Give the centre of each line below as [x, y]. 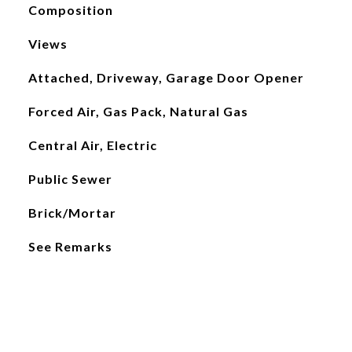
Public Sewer [70, 179]
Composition [70, 10]
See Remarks [70, 246]
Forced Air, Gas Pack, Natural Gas [138, 111]
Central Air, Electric [92, 145]
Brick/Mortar [72, 213]
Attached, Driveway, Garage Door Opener [166, 77]
